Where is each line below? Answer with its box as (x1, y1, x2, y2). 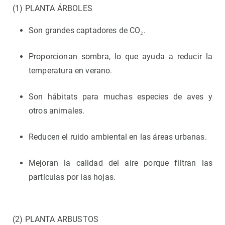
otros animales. (29, 106, 85, 116)
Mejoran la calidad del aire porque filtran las (29, 158, 212, 168)
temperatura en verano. (29, 66, 113, 75)
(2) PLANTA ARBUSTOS (13, 214, 99, 224)
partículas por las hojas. (29, 172, 116, 182)
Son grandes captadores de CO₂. (29, 26, 146, 35)
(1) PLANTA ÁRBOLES (13, 4, 92, 13)
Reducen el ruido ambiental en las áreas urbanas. (29, 132, 207, 142)
